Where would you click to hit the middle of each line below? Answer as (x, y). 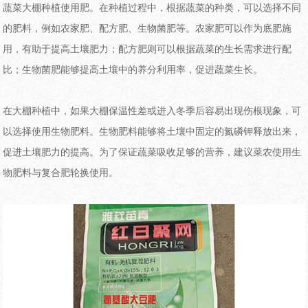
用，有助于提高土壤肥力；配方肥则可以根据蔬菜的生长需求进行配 (147, 49)
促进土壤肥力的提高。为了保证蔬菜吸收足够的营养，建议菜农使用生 (152, 153)
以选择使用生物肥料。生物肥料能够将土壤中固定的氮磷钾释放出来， (152, 132)
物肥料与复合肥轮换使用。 (61, 173)
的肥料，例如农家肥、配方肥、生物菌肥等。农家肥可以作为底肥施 (147, 29)
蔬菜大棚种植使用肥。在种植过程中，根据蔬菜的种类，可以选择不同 (152, 8)
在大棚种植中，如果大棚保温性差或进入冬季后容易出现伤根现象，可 (152, 111)
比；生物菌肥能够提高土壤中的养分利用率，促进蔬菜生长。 (133, 70)
